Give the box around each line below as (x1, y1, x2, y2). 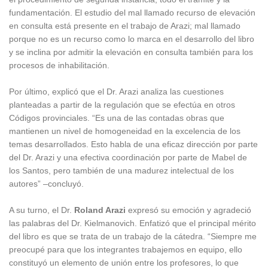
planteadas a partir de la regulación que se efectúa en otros (9, 99, 235, 109)
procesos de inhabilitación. (9, 60, 109, 70)
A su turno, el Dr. (9, 205, 74, 215)
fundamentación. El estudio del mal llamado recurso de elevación (9, 7, 255, 17)
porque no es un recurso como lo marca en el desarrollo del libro (9, 33, 254, 44)
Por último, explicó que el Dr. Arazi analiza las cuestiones (9, 86, 224, 96)
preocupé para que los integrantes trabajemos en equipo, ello (9, 244, 242, 254)
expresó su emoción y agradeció (126, 205, 251, 215)
